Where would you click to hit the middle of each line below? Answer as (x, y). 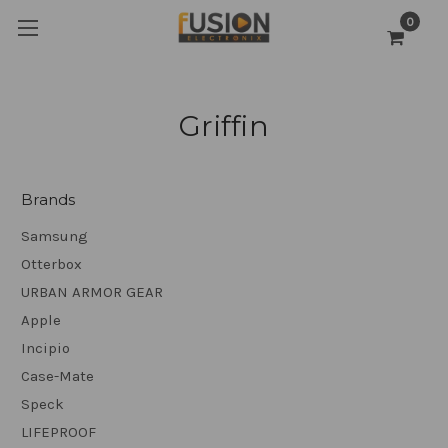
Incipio (45, 347)
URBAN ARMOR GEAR (92, 291)
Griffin (224, 126)
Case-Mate (57, 375)
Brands (48, 199)
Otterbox (51, 263)
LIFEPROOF (58, 431)
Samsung (54, 235)
